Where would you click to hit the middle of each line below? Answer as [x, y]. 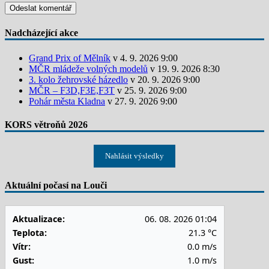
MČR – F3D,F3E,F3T [72, 90]
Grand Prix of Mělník [70, 58]
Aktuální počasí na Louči [56, 185]
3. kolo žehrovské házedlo [78, 79]
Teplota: [30, 233]
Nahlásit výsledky [134, 156]
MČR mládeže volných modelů [88, 68]
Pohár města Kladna [67, 101]
